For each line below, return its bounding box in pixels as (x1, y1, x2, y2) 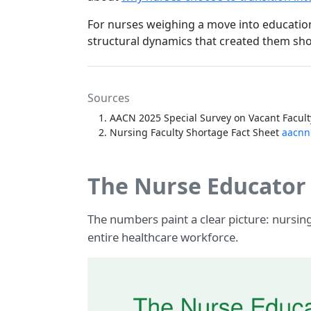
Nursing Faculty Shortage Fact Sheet (110, 126, 282, 140)
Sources (87, 90, 130, 106)
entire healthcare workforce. (87, 229, 239, 246)
